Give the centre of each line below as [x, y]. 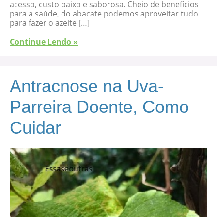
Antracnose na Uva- [87, 86]
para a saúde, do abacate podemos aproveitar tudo [104, 14]
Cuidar [35, 128]
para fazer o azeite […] [50, 23]
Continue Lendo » [44, 42]
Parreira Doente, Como [99, 107]
